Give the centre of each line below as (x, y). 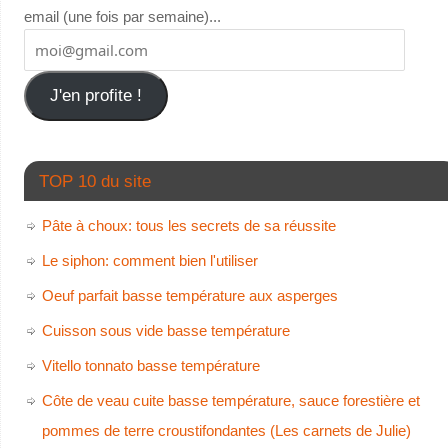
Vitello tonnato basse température (150, 366)
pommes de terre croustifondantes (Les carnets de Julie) (226, 431)
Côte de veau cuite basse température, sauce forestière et (230, 401)
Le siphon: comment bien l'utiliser (149, 261)
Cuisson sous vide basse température (165, 331)
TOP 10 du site (94, 181)
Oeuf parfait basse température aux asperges (189, 296)
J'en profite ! (95, 95)
